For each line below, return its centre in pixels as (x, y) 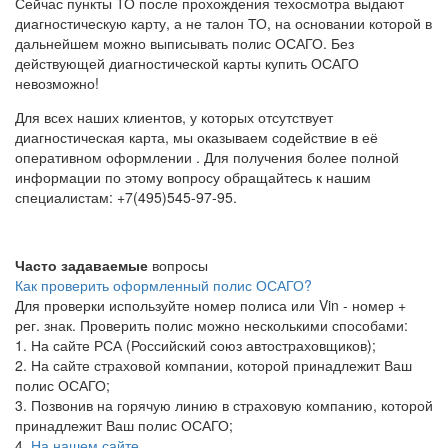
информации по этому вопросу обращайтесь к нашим (193, 176)
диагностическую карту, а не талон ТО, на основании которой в (223, 22)
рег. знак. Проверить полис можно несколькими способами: (211, 324)
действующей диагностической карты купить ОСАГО (187, 62)
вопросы (178, 264)
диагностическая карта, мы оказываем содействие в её (196, 136)
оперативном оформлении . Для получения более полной (207, 156)
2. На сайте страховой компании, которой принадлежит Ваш (213, 364)
